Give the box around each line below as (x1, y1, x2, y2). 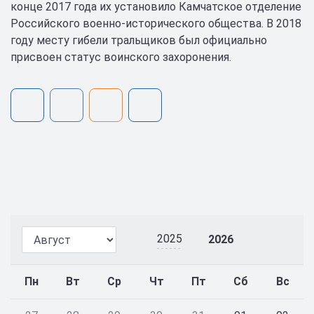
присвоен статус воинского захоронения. (11, 50, 231, 64)
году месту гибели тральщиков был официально (11, 34, 267, 47)
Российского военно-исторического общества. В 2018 (11, 17, 301, 30)
